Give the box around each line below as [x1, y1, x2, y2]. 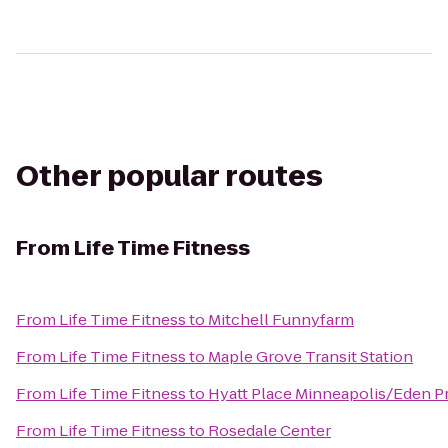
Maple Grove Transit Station [208, 346, 413, 367]
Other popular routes [16, 157, 323, 196]
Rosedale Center [208, 420, 331, 441]
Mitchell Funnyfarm [208, 309, 354, 330]
